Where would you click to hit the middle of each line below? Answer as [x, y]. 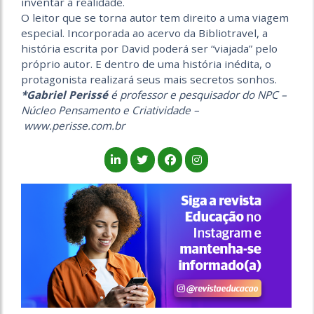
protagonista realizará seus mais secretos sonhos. [149, 80]
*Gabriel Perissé [64, 95]
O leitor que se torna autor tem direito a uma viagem [155, 18]
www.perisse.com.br [73, 126]
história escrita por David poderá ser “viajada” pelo [149, 49]
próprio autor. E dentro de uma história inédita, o [146, 64]
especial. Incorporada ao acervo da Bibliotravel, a [144, 33]
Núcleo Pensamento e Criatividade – [110, 110]
